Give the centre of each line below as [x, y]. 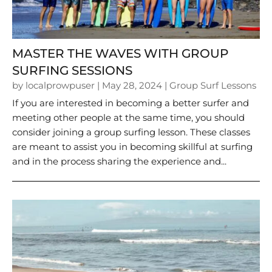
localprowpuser [60, 85]
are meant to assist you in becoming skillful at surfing [132, 146]
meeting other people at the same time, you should [128, 117]
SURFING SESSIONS [72, 70]
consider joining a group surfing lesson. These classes [131, 132]
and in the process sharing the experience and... [119, 161]
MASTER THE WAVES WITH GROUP [120, 53]
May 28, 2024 [132, 85]
